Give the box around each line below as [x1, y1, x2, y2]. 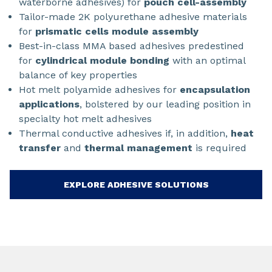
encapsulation [180, 84, 250, 96]
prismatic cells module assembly [35, 25, 199, 38]
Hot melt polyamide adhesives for [19, 84, 180, 96]
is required [192, 142, 246, 154]
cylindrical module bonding [35, 55, 169, 67]
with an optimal [169, 55, 245, 67]
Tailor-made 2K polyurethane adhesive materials [19, 11, 247, 23]
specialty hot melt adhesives [19, 113, 152, 125]
